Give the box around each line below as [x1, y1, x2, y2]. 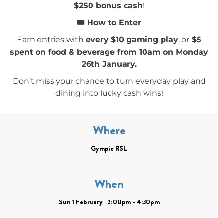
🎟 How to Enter [77, 18, 141, 27]
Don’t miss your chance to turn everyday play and [12, 76, 206, 86]
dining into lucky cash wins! [55, 88, 163, 98]
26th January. [81, 59, 137, 69]
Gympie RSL [91, 143, 127, 153]
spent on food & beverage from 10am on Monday [10, 47, 208, 56]
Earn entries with [17, 35, 86, 44]
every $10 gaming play [85, 35, 178, 44]
